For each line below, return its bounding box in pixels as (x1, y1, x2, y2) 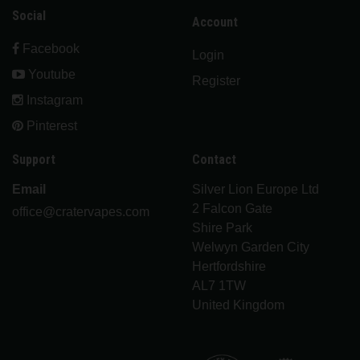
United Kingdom (192, 298, 284, 312)
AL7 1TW (192, 279, 246, 292)
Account (192, 14, 238, 30)
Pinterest (23, 119, 77, 133)
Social (12, 8, 46, 23)
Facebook (19, 42, 80, 55)
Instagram (23, 93, 83, 107)
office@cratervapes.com (12, 205, 149, 219)
